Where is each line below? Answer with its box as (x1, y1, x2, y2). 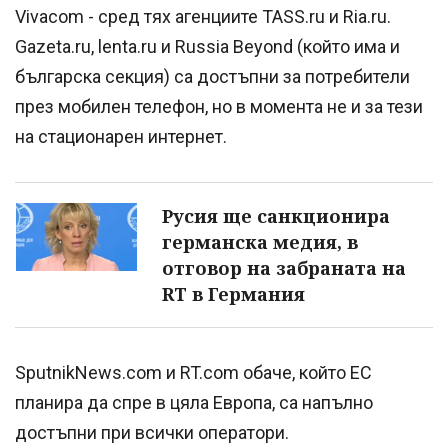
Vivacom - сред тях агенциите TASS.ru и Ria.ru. (15, 6, 391, 28)
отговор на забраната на (162, 256, 406, 281)
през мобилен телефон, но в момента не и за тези (15, 96, 423, 118)
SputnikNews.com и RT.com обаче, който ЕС (15, 362, 372, 384)
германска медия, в (162, 230, 358, 255)
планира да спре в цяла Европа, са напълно (15, 392, 373, 414)
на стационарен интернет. (15, 126, 227, 148)
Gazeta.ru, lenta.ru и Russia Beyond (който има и (15, 36, 400, 58)
